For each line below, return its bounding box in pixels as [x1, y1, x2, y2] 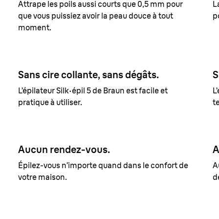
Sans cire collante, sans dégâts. [18, 68, 159, 81]
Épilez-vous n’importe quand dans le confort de [18, 160, 189, 170]
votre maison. [18, 172, 67, 182]
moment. [18, 22, 52, 32]
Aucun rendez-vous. [18, 143, 110, 155]
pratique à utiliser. [18, 97, 83, 107]
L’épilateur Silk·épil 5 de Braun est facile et [18, 86, 168, 95]
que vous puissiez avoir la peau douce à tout [18, 11, 174, 21]
